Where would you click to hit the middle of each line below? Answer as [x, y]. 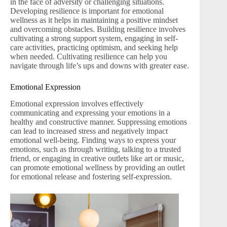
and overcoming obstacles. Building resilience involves [98, 29]
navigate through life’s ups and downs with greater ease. [100, 65]
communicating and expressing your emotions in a [90, 112]
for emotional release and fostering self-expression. [91, 176]
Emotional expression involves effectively [77, 103]
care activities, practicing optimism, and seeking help [94, 47]
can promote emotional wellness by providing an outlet [98, 167]
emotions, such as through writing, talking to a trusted [96, 149]
